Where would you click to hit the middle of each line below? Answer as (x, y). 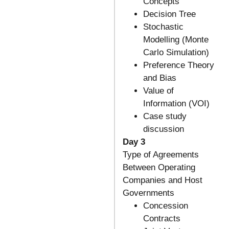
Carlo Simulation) (176, 53)
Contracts (162, 219)
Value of (158, 91)
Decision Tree (169, 14)
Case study (165, 117)
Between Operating (159, 168)
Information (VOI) (176, 104)
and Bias (159, 78)
